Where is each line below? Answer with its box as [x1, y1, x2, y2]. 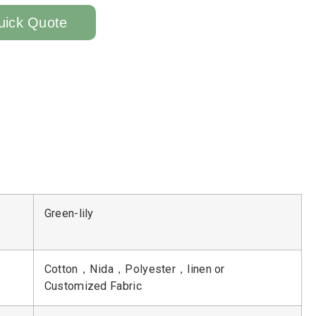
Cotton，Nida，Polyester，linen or [44, 262, 225, 276]
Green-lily [44, 207, 94, 221]
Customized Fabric [44, 279, 142, 293]
